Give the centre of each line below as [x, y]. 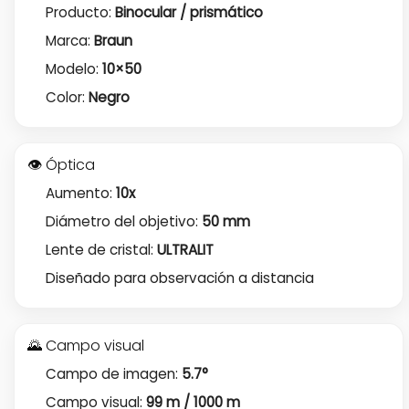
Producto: [80, 12]
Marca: [69, 40]
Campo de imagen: [113, 373]
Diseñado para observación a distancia [179, 278]
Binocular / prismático [189, 12]
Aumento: [80, 193]
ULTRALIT [185, 249]
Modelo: [73, 68]
